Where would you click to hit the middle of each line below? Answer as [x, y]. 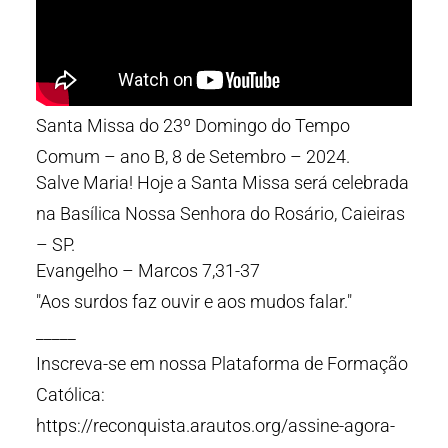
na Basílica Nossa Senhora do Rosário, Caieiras [220, 213]
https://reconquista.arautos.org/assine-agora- [215, 425]
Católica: [70, 394]
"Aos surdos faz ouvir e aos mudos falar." [194, 301]
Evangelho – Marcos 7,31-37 [148, 270]
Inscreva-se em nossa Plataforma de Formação [222, 363]
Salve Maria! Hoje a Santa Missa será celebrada [222, 182]
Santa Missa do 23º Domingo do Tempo [193, 125]
